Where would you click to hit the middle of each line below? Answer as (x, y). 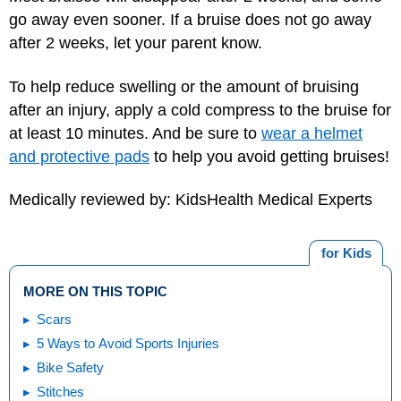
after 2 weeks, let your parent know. (136, 43)
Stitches (60, 391)
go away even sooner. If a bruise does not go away (190, 20)
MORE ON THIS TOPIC (95, 291)
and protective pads (79, 156)
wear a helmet (312, 133)
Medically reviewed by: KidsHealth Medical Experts (191, 200)
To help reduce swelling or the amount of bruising (184, 86)
